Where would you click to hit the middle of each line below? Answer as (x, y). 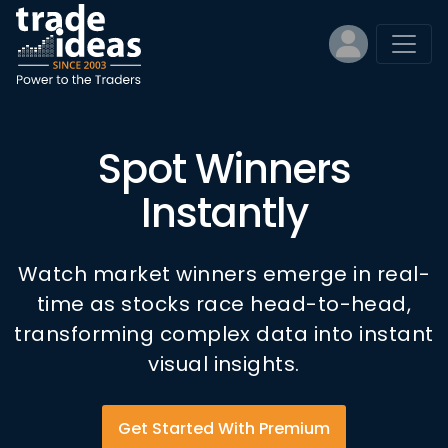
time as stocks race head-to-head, (224, 304)
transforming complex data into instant (224, 334)
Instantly (224, 213)
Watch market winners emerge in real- (224, 274)
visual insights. (224, 364)
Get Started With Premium (224, 428)
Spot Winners (224, 169)
